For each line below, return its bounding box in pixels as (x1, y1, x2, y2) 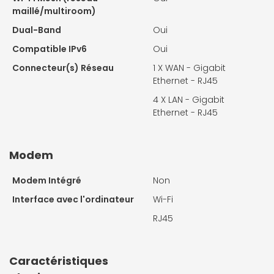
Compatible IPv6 (12, 42, 87, 55)
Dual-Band (12, 23, 61, 36)
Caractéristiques (9, 253, 108, 268)
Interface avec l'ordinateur (12, 193, 134, 206)
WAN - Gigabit (165, 61, 226, 74)
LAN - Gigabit (168, 93, 224, 106)
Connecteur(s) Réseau (12, 61, 114, 74)
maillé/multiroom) (12, 4, 96, 17)
